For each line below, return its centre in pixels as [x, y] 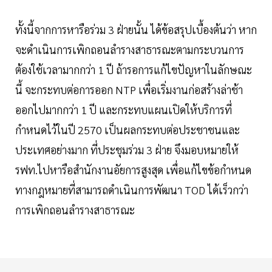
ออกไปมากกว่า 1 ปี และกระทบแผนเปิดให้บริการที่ [124, 110]
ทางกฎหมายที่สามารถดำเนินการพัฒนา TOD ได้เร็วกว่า [132, 190]
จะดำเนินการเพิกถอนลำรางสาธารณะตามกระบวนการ [130, 50]
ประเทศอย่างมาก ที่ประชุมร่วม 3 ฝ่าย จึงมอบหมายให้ [127, 150]
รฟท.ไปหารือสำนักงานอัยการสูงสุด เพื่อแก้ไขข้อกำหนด [133, 170]
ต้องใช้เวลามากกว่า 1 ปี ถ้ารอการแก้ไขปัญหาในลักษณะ [134, 70]
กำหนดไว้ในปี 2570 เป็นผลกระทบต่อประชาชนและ [127, 130]
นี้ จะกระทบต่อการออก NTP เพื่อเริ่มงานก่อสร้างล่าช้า [129, 90]
